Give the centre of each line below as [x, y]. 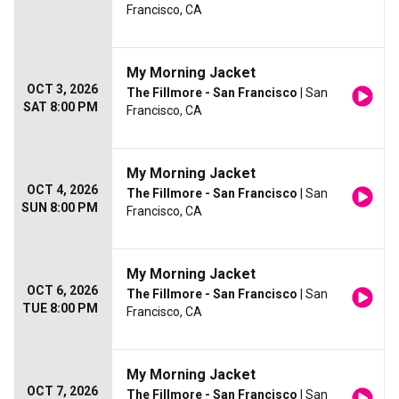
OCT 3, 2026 [62, 90]
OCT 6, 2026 [62, 291]
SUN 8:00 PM [60, 208]
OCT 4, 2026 [62, 190]
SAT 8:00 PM [61, 107]
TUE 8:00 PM [60, 309]
